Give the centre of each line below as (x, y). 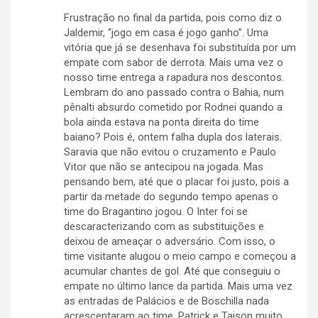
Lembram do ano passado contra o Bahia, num (174, 93)
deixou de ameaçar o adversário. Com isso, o (170, 242)
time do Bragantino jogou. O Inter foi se (156, 212)
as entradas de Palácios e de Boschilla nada (166, 301)
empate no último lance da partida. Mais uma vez (178, 286)
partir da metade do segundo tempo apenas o (171, 197)
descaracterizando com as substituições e (164, 227)
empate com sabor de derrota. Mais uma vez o (174, 63)
